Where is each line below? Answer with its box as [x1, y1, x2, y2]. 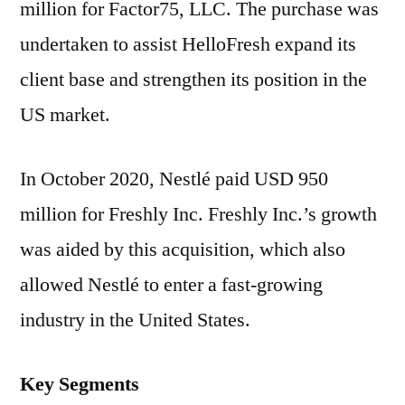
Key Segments [20, 372, 139, 397]
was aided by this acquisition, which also [20, 237, 345, 262]
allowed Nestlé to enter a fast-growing [20, 272, 323, 297]
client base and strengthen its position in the [20, 67, 367, 92]
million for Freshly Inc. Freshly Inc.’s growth [20, 202, 377, 227]
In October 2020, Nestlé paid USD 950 [20, 166, 328, 192]
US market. [20, 102, 110, 127]
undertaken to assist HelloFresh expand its [20, 32, 356, 57]
